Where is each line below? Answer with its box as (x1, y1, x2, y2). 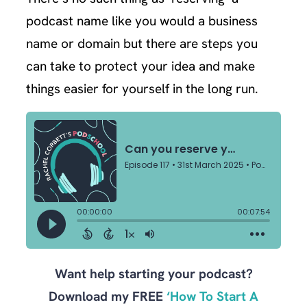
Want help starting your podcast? (54, 265, 253, 282)
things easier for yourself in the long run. (26, 79, 259, 97)
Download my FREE (49, 287, 167, 305)
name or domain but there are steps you (26, 34, 258, 52)
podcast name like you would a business (26, 12, 258, 29)
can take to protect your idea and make (26, 57, 256, 75)
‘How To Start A (167, 287, 258, 305)
